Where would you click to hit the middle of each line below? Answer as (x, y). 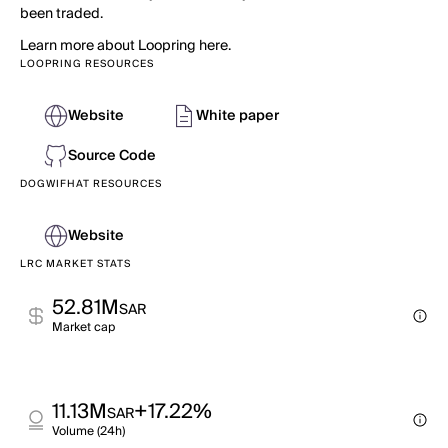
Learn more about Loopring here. (125, 46)
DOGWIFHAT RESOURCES (91, 184)
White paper (237, 116)
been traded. (61, 14)
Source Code (112, 156)
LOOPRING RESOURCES (87, 64)
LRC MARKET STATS (75, 264)
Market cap (83, 327)
